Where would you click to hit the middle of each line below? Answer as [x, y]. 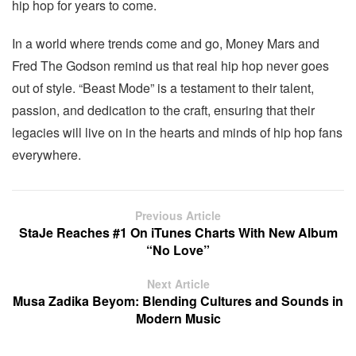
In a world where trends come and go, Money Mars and [166, 43]
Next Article [178, 284]
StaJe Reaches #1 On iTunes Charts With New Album [178, 232]
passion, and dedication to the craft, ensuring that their [163, 110]
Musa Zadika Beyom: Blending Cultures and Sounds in [178, 301]
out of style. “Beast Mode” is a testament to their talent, [163, 88]
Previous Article [178, 215]
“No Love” [178, 250]
